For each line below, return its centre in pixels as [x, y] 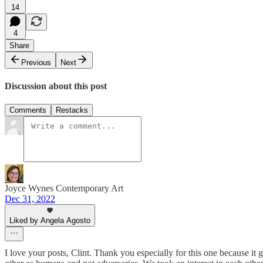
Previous [36, 62]
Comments [28, 110]
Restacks [72, 110]
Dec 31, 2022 [30, 199]
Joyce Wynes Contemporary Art [64, 188]
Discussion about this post [56, 86]
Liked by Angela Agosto [50, 221]
